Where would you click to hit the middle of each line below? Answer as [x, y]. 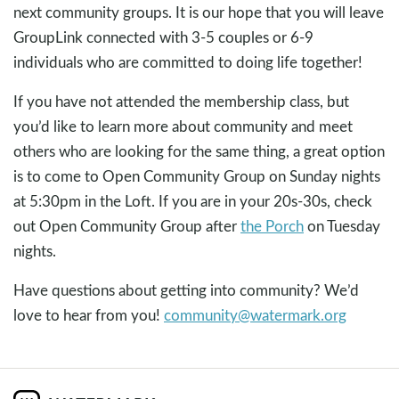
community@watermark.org [255, 315]
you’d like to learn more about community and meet [183, 126]
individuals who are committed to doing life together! [188, 62]
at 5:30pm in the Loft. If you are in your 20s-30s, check [193, 201]
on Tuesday [342, 226]
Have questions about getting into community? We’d [186, 290]
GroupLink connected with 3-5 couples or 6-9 [163, 37]
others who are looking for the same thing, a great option [199, 151]
